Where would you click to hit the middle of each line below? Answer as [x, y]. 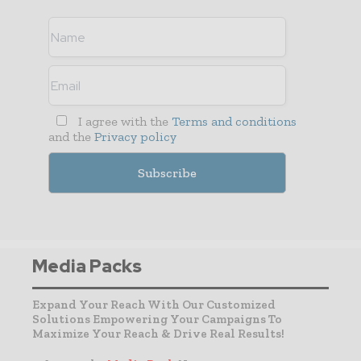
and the [71, 137]
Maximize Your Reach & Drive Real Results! [158, 334]
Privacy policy [135, 137]
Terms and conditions [234, 122]
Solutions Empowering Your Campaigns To [157, 320]
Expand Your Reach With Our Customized [154, 305]
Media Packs [87, 267]
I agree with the [123, 122]
